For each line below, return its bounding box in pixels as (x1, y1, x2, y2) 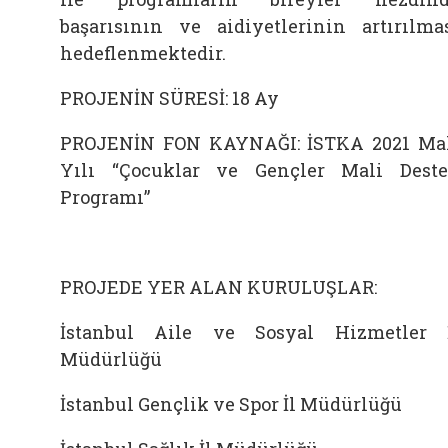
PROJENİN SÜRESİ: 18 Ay (60, 86, 279, 110)
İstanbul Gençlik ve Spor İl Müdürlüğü (60, 392, 402, 416)
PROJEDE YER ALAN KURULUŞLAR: (60, 275, 377, 299)
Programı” (60, 185, 150, 209)
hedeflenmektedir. (60, 41, 226, 65)
